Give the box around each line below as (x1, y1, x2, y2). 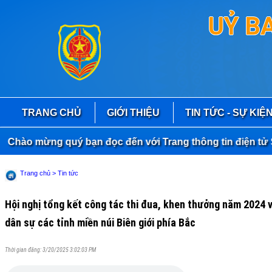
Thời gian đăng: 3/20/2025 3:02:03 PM (5, 246, 96, 253)
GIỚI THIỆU (106, 107, 160, 118)
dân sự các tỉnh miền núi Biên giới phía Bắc (5, 216, 195, 229)
